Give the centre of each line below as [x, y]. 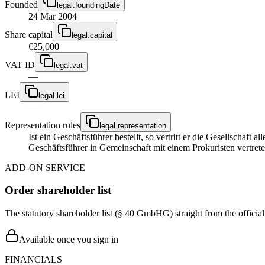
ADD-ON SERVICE [45, 167]
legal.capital [92, 35]
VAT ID [20, 64]
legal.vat [68, 65]
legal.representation [133, 125]
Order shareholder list [58, 190]
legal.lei [51, 95]
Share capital [29, 34]
